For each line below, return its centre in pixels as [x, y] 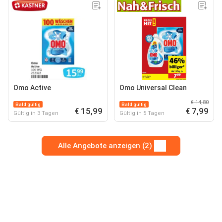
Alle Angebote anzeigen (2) [105, 146]
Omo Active [32, 88]
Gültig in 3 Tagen [36, 113]
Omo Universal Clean [153, 88]
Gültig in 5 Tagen [142, 113]
